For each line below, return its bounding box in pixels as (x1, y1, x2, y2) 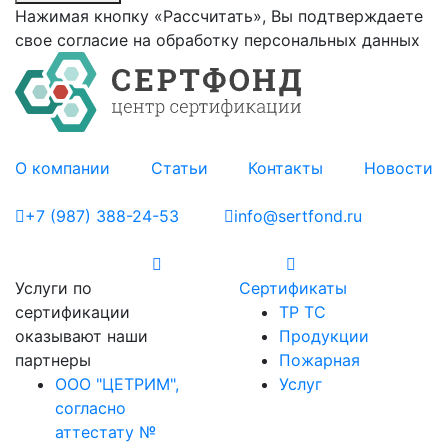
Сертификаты (239, 278, 347, 298)
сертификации (15, 302, 130, 322)
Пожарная (279, 350, 360, 370)
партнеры (15, 350, 91, 370)
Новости (363, 158, 433, 178)
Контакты (248, 158, 324, 178)
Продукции (279, 326, 369, 346)
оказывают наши (15, 326, 148, 346)
